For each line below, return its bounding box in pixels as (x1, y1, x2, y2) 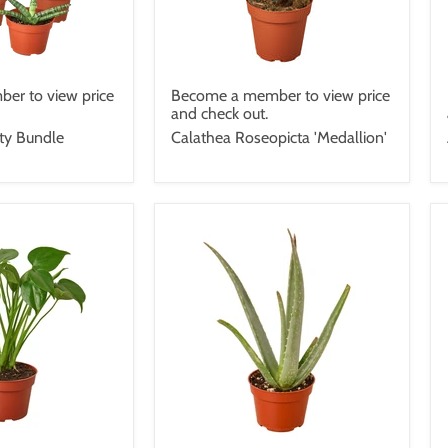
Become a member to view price (171, 85, 390, 105)
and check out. (171, 103, 268, 123)
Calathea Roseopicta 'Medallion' (171, 127, 387, 147)
